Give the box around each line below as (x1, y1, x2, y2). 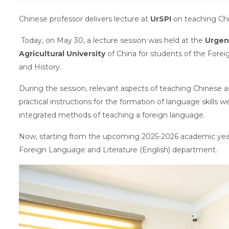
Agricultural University (19, 49, 107, 58)
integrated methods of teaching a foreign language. (19, 110, 205, 120)
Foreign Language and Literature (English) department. (19, 145, 217, 154)
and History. (19, 62, 61, 72)
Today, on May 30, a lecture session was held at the (19, 35, 205, 45)
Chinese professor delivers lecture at (19, 14, 148, 24)
